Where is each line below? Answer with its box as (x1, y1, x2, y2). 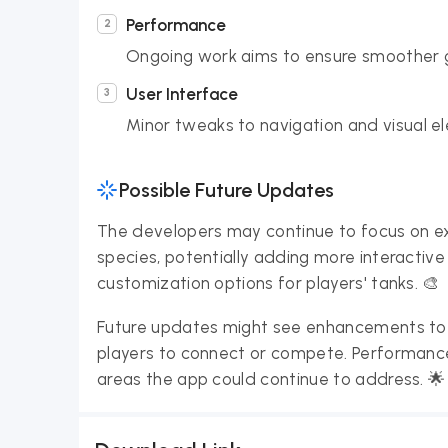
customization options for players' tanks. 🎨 (97, 273, 440, 293)
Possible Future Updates (119, 178, 334, 202)
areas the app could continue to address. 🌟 (97, 369, 446, 389)
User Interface (126, 84, 238, 104)
